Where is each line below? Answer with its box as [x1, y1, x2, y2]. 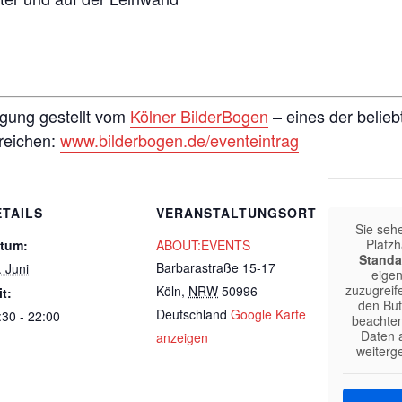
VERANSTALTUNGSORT [156, 204, 317, 222]
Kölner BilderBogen [130, 104, 268, 127]
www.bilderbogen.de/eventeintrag [60, 128, 299, 152]
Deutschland [156, 305, 227, 323]
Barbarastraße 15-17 [156, 258, 275, 276]
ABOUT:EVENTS [156, 236, 250, 254]
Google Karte [231, 305, 306, 323]
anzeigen [156, 328, 208, 346]
